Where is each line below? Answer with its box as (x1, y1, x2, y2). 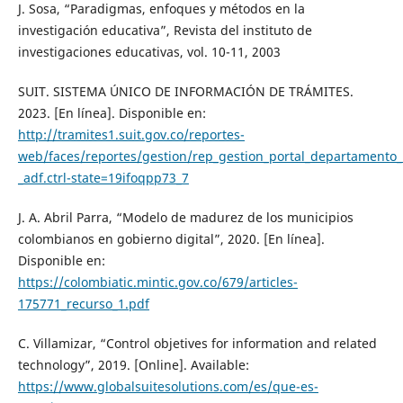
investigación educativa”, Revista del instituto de (17, 22, 312, 40)
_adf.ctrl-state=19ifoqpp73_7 (17, 169, 189, 187)
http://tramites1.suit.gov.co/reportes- (17, 126, 245, 144)
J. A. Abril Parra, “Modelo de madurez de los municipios (17, 209, 354, 227)
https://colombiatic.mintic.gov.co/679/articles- (17, 273, 298, 291)
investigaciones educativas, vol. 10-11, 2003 (17, 43, 281, 61)
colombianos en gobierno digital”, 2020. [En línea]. (17, 230, 325, 248)
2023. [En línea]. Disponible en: (17, 104, 206, 122)
